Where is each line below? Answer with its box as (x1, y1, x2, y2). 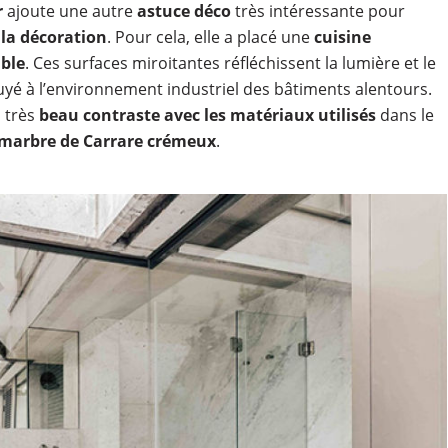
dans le (375, 104, 434, 126)
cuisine (313, 26, 371, 48)
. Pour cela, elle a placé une (106, 26, 314, 48)
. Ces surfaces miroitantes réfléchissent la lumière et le (24, 52, 436, 74)
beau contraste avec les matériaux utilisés (38, 104, 376, 126)
